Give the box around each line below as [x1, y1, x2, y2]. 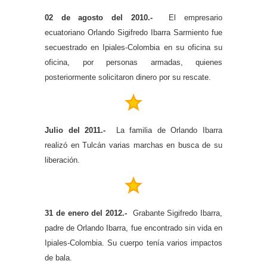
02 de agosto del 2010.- [45, 13, 161, 22]
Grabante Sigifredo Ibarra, [127, 208, 222, 218]
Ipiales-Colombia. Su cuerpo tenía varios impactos [45, 238, 222, 247]
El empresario [160, 13, 223, 22]
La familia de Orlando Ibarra [110, 125, 222, 135]
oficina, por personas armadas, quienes [45, 57, 222, 67]
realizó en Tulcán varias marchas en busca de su [45, 140, 222, 150]
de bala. [45, 253, 72, 262]
